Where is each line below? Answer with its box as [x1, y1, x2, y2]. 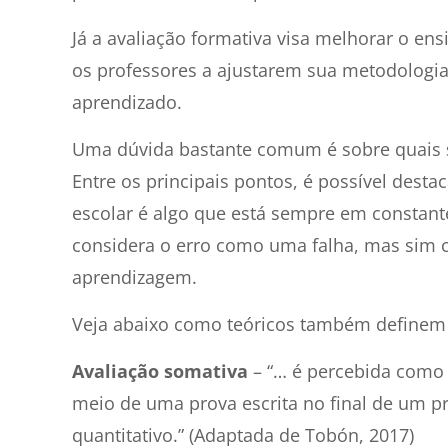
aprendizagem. [72, 265, 197, 290]
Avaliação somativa [72, 359, 248, 384]
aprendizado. [72, 90, 187, 115]
